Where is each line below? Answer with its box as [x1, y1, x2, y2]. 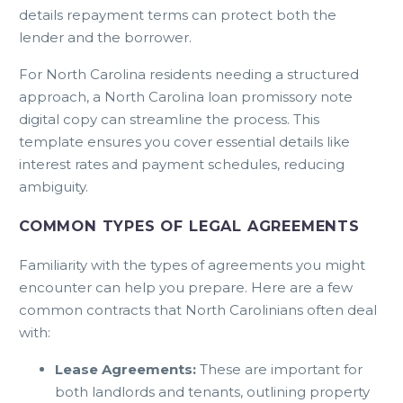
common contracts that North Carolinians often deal [19, 300, 377, 318]
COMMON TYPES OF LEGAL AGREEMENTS [19, 216, 360, 235]
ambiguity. [19, 178, 88, 196]
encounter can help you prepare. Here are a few [19, 278, 353, 296]
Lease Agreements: [55, 361, 196, 379]
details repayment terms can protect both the [19, 5, 336, 23]
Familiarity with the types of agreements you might [19, 255, 365, 273]
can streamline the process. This [97, 111, 319, 129]
